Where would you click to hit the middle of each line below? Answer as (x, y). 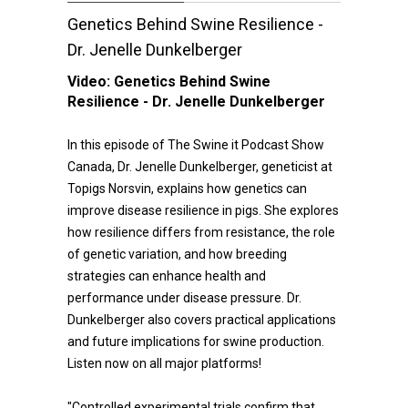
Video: (91, 82)
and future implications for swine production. (196, 342)
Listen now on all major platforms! (164, 363)
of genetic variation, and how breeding (177, 254)
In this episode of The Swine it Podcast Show (196, 145)
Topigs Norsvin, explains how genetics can (187, 189)
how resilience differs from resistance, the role (201, 232)
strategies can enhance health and (167, 276)
